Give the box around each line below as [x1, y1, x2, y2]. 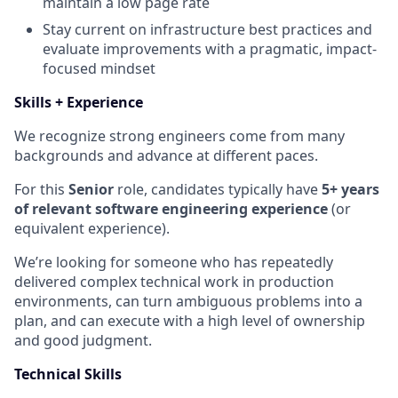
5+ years [322, 179, 379, 199]
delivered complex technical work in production [14, 272, 334, 291]
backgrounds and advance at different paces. [14, 146, 318, 165]
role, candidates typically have [114, 179, 322, 199]
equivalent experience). [14, 219, 170, 238]
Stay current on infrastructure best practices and [43, 20, 372, 39]
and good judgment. [14, 330, 152, 350]
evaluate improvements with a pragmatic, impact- [43, 39, 377, 59]
